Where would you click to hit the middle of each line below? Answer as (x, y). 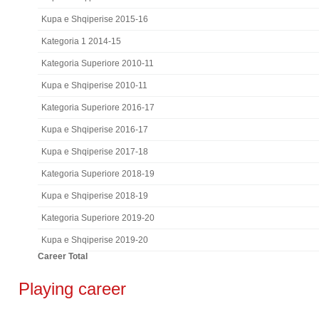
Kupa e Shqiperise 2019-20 (94, 240)
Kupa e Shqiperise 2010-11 (94, 85)
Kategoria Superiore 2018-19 (98, 174)
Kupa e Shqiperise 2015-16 (94, 19)
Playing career (70, 289)
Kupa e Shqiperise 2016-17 (94, 130)
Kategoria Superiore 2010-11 (97, 63)
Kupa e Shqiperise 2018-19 (94, 196)
